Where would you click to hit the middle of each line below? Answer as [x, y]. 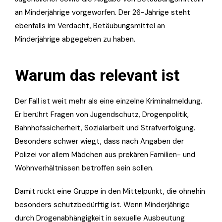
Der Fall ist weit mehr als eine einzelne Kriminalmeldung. [109, 101]
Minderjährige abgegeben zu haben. [75, 39]
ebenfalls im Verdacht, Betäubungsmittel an [90, 26]
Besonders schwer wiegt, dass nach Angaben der [99, 141]
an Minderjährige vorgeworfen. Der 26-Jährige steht [103, 12]
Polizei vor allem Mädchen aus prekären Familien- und [105, 154]
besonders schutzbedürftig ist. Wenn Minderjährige [102, 204]
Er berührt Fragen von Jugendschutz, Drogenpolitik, [102, 114]
